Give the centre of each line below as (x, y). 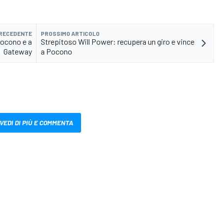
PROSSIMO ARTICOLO (70, 34)
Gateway (18, 52)
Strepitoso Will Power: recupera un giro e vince (118, 42)
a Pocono (56, 52)
